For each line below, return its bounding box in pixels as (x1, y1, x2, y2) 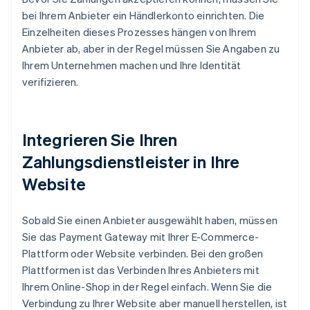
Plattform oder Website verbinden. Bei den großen (22, 246, 264, 261)
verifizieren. (22, 75, 79, 89)
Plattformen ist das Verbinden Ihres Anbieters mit (22, 263, 259, 277)
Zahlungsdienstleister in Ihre (22, 151, 239, 173)
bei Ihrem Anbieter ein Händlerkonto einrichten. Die (22, 8, 265, 23)
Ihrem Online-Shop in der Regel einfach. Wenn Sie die (22, 280, 273, 294)
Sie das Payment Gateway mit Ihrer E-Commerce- (22, 230, 259, 244)
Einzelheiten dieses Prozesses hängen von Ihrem (22, 25, 257, 39)
